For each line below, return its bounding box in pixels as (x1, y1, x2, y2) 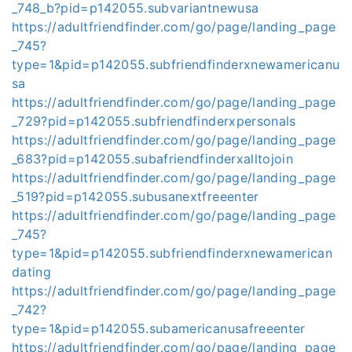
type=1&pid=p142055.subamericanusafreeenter (12, 321, 306, 336)
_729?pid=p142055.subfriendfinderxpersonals (12, 113, 296, 129)
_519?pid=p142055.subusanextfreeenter (12, 189, 259, 204)
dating (12, 264, 52, 280)
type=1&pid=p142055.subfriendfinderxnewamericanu (12, 57, 340, 72)
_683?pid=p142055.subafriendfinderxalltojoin (12, 151, 294, 167)
